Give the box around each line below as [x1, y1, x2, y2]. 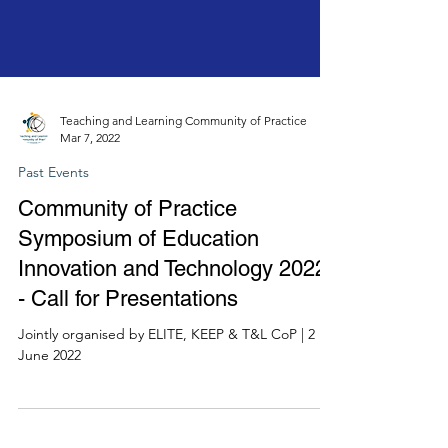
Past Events [18, 283, 89, 301]
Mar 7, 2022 [60, 250, 120, 265]
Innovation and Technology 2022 [18, 376, 327, 401]
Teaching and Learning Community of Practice [60, 233, 307, 248]
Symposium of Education [18, 346, 259, 371]
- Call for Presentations [18, 406, 238, 431]
